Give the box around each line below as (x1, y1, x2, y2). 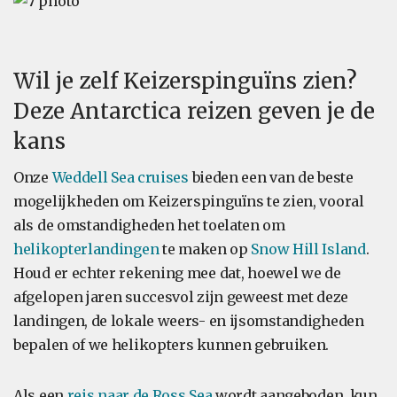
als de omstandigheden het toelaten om (13, 216, 285, 234)
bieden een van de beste (188, 168, 354, 186)
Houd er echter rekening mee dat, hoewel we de (13, 264, 341, 282)
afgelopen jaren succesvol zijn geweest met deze (13, 288, 348, 306)
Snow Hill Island (251, 240, 366, 258)
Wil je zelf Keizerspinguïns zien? (13, 67, 357, 95)
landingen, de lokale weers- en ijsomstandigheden (13, 312, 364, 330)
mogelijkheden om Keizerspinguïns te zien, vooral (13, 192, 364, 210)
